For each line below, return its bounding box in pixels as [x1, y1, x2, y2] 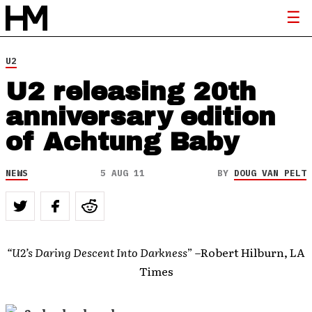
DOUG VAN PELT [234, 167, 306, 179]
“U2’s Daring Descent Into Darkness [7, 244, 187, 260]
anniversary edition [6, 103, 276, 131]
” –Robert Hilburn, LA [187, 244, 305, 260]
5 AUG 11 [100, 167, 145, 179]
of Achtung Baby [6, 128, 238, 156]
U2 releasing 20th [6, 78, 256, 106]
